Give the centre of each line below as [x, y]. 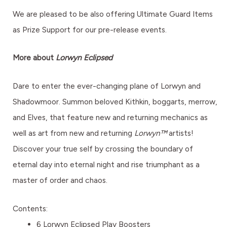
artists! [180, 133]
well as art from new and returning [73, 133]
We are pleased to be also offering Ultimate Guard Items [113, 14]
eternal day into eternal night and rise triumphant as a [106, 165]
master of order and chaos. [60, 180]
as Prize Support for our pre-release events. [90, 29]
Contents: [30, 208]
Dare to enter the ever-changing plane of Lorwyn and [107, 86]
